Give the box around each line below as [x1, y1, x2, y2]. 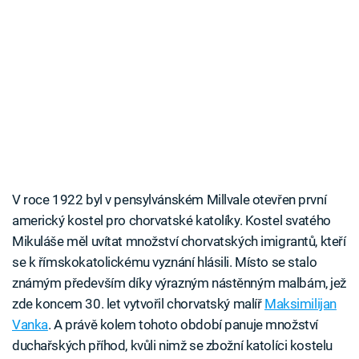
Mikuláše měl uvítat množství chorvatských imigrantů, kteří [12, 233, 346, 250]
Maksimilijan [264, 296, 337, 313]
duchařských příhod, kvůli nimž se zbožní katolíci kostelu [12, 337, 333, 354]
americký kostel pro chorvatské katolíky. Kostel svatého [12, 212, 331, 229]
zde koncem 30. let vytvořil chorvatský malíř [12, 296, 265, 313]
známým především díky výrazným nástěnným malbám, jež [12, 275, 347, 292]
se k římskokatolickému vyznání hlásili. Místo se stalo [12, 254, 317, 271]
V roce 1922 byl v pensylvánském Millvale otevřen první [12, 192, 327, 208]
